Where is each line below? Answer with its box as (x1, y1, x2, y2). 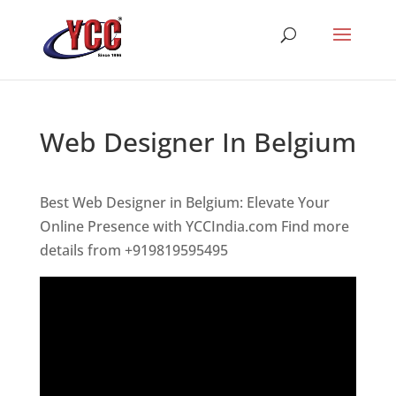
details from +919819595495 (39, 240, 228, 260)
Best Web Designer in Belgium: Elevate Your (39, 193, 330, 212)
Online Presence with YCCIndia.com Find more (39, 217, 349, 236)
